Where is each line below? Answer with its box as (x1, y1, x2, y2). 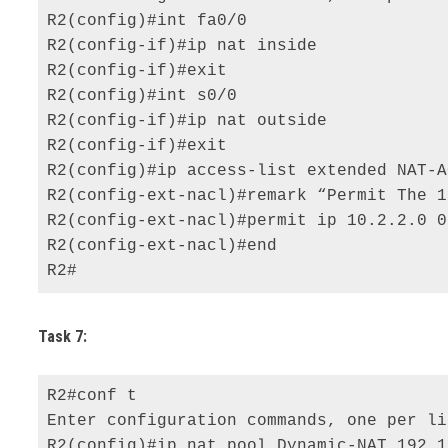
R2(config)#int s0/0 (47, 87, 248, 106)
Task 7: (38, 327, 88, 347)
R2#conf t (47, 387, 148, 406)
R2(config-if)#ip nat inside (47, 37, 328, 56)
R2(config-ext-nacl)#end (47, 237, 288, 256)
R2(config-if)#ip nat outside (47, 112, 338, 131)
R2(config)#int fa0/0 (47, 12, 258, 31)
